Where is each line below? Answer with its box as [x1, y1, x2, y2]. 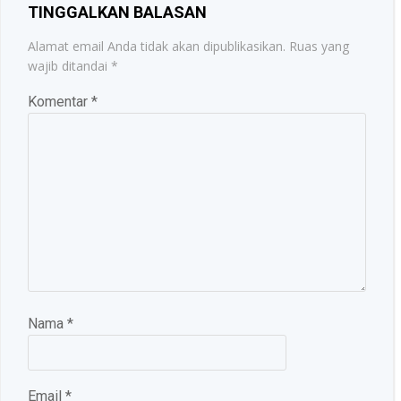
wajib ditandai [28, 57, 111, 74]
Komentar [28, 93, 91, 110]
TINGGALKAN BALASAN [28, 3, 207, 21]
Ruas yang [289, 38, 349, 55]
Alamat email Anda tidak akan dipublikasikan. [28, 38, 286, 55]
